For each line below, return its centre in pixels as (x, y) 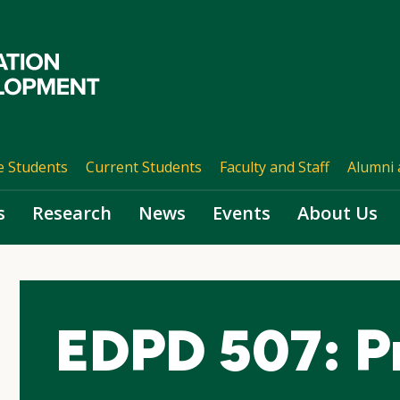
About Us (337, 213)
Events (242, 213)
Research (72, 213)
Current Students (143, 167)
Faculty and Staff (274, 167)
